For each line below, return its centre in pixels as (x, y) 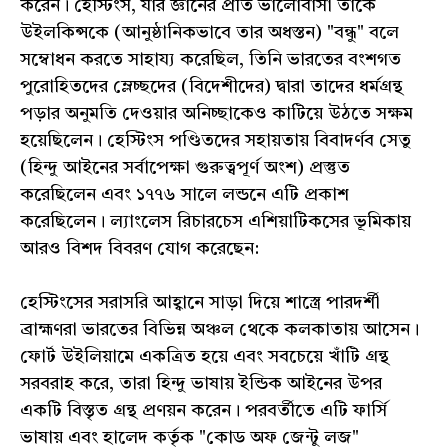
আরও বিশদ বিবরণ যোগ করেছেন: (142, 249)
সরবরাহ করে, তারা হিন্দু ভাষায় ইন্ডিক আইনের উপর (201, 384)
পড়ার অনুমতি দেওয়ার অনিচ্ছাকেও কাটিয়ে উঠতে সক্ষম (216, 114)
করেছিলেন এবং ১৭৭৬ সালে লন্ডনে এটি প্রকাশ (184, 195)
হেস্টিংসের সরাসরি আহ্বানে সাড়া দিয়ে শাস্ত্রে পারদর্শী (200, 303)
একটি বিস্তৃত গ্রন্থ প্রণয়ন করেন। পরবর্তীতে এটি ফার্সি (203, 411)
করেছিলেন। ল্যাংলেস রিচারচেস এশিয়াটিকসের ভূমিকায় (215, 222)
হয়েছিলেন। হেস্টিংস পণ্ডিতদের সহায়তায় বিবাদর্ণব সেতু (215, 141)
